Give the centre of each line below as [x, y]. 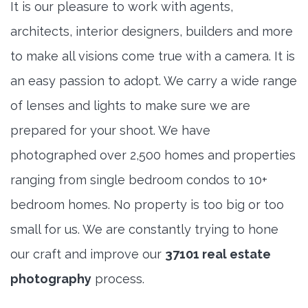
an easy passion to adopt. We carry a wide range [154, 81]
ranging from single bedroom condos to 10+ [139, 180]
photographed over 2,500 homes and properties [153, 155]
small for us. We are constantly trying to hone [144, 230]
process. [118, 279]
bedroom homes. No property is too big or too [147, 205]
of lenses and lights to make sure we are [130, 106]
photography [51, 279]
